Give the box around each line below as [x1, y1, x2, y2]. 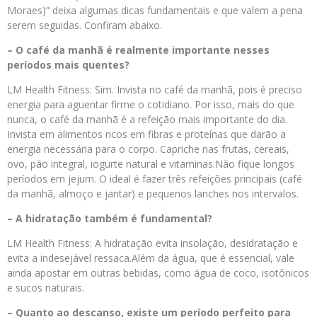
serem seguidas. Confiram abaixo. [7, 18, 162, 33]
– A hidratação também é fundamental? [7, 212, 212, 226]
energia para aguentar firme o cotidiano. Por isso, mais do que [7, 98, 294, 112]
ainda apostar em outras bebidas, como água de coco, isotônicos [7, 266, 309, 280]
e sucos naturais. [7, 281, 84, 295]
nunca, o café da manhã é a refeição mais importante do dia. [7, 113, 287, 127]
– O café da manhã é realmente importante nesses [7, 43, 270, 57]
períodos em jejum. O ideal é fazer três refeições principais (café [7, 172, 302, 186]
